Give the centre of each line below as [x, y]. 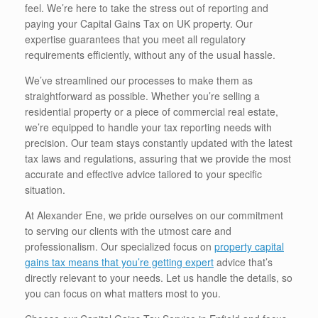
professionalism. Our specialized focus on [120, 247]
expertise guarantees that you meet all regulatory [135, 39]
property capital [249, 247]
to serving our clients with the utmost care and [128, 231]
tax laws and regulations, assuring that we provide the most [158, 159]
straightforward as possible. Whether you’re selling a [142, 96]
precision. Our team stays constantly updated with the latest [159, 143]
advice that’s [243, 262]
